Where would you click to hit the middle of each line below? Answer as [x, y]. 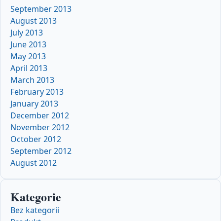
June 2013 [28, 44]
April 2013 [29, 68]
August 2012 [34, 163]
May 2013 [28, 56]
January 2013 [34, 103]
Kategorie [36, 196]
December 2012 [40, 115]
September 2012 [41, 151]
